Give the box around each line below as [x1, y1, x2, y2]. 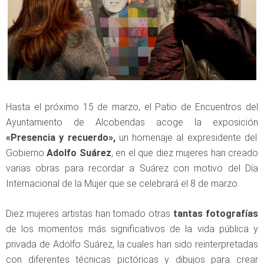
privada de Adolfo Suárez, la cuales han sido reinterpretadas [6, 239, 258, 250]
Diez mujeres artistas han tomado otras [6, 208, 174, 220]
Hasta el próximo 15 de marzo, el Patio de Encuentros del [6, 101, 258, 113]
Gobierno [6, 147, 47, 159]
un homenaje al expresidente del [115, 132, 257, 144]
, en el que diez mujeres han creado [111, 147, 259, 159]
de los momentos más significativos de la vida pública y [6, 223, 258, 235]
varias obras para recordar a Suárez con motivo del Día [6, 163, 258, 174]
